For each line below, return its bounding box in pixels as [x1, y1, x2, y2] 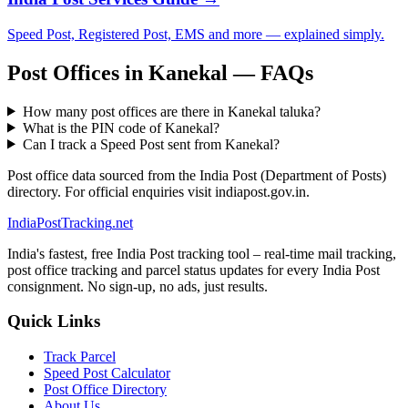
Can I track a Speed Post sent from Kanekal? [22, 136, 280, 152]
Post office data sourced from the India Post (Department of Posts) [7, 167, 386, 183]
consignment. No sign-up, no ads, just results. [7, 278, 268, 294]
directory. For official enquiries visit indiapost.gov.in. [7, 183, 310, 199]
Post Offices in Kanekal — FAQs [7, 60, 313, 85]
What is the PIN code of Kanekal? [22, 119, 219, 136]
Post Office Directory [44, 381, 167, 397]
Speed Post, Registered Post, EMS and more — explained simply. [7, 25, 384, 42]
